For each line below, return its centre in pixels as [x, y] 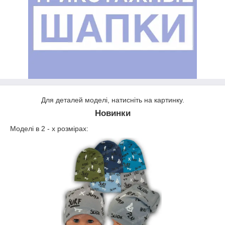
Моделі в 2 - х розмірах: [49, 128]
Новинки [113, 113]
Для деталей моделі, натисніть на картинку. [113, 100]
